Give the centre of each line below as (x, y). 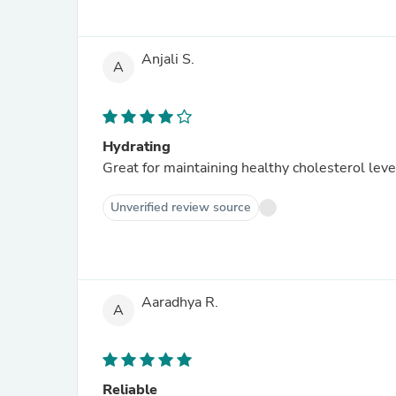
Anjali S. (168, 60)
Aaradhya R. (180, 303)
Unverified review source (181, 207)
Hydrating (137, 147)
